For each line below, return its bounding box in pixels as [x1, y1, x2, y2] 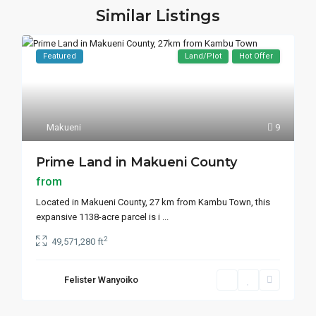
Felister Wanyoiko [64, 274, 139, 285]
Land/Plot [184, 51, 221, 61]
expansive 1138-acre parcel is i [36, 212, 163, 222]
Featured [43, 51, 77, 61]
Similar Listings [96, 6, 220, 25]
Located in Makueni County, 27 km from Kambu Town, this [36, 197, 271, 207]
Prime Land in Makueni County [36, 154, 238, 170]
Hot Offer [238, 51, 273, 61]
